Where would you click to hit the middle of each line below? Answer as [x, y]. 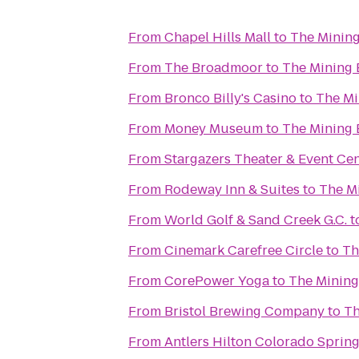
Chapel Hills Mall [218, 37]
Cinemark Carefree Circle [244, 250]
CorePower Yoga [217, 281]
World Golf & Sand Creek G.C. [256, 220]
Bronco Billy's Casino [230, 98]
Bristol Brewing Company [244, 311]
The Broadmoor [214, 68]
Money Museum [214, 129]
